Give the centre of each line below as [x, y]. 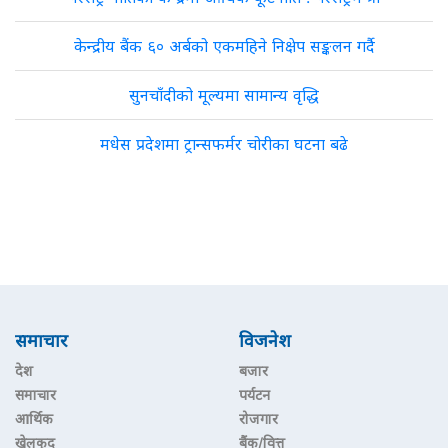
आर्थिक [34, 418]
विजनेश [265, 340]
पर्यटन [254, 394]
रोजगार [258, 418]
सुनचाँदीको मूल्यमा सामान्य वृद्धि [224, 95]
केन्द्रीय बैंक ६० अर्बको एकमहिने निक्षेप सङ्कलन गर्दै [224, 46]
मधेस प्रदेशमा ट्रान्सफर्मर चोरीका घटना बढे [224, 144]
